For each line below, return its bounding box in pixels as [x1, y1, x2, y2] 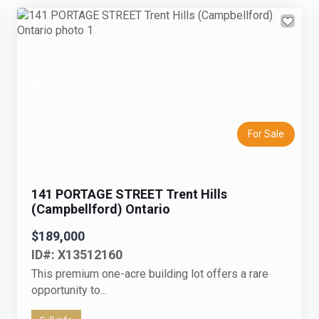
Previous [37, 85, 83, 100]
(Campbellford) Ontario [31, 201, 171, 216]
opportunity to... [31, 283, 108, 297]
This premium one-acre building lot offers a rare [31, 266, 269, 281]
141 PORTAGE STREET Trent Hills [31, 186, 228, 202]
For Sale [247, 127, 284, 140]
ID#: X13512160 [31, 246, 123, 262]
